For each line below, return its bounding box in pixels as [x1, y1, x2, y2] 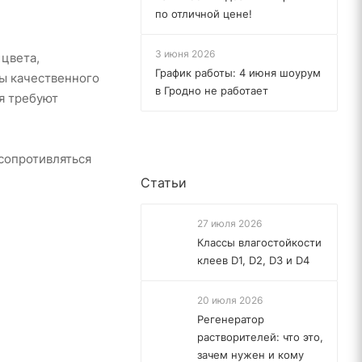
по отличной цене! [155, 7, 252, 20]
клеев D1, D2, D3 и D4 [197, 254, 309, 267]
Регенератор [197, 313, 264, 326]
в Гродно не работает [155, 84, 268, 97]
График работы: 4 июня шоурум [155, 66, 321, 79]
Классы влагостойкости [197, 236, 322, 249]
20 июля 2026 [197, 294, 263, 306]
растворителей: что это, [197, 330, 323, 343]
